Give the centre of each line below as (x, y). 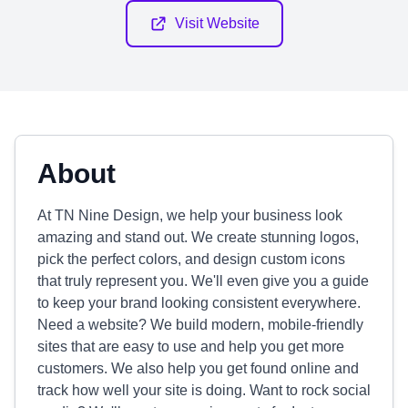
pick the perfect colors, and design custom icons (191, 259)
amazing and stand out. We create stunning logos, (198, 237)
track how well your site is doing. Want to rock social (204, 390)
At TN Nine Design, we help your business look (190, 215)
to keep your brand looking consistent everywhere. (199, 303)
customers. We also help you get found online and (198, 368)
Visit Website (217, 23)
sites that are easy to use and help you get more (191, 347)
